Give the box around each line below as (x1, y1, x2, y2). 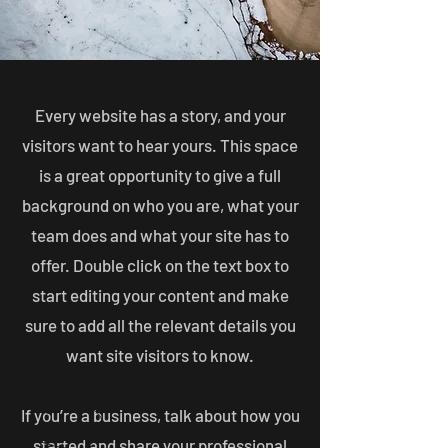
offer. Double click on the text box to (31, 255, 289, 275)
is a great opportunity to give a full (39, 165, 281, 185)
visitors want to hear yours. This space (22, 135, 298, 155)
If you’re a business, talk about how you (20, 405, 300, 425)
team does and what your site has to (31, 225, 289, 245)
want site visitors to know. (66, 345, 254, 365)
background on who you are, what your (21, 195, 299, 215)
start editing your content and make (31, 285, 289, 305)
